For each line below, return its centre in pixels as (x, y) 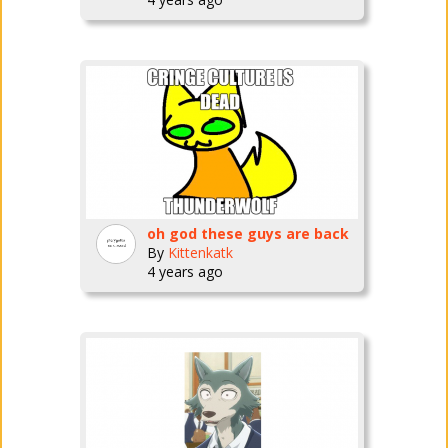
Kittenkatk (200, 252)
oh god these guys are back (247, 233)
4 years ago (184, 271)
